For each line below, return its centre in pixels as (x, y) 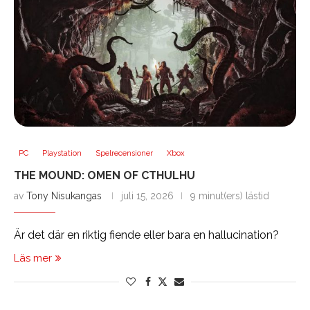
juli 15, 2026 (147, 196)
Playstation (62, 154)
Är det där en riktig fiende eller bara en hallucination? (146, 235)
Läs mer (33, 258)
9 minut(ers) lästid (230, 196)
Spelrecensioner (124, 154)
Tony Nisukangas (64, 196)
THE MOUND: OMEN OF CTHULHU (104, 176)
